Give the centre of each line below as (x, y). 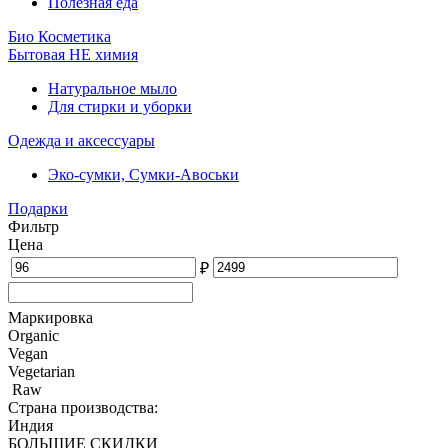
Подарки (38, 208)
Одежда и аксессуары (81, 140)
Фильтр (33, 226)
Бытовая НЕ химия (73, 54)
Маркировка (50, 317)
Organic (33, 335)
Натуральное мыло (112, 88)
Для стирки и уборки (120, 106)
